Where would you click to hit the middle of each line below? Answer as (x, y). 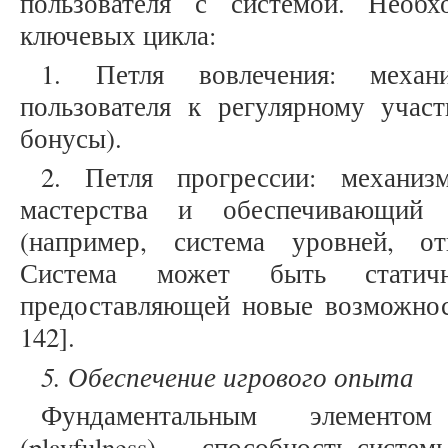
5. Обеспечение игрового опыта (227, 376)
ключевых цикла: (118, 35)
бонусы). (71, 138)
